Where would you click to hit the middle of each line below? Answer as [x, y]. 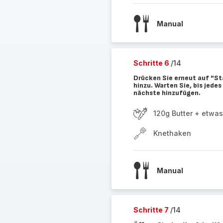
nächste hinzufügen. [167, 93]
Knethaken [172, 133]
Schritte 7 [152, 210]
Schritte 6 [152, 63]
